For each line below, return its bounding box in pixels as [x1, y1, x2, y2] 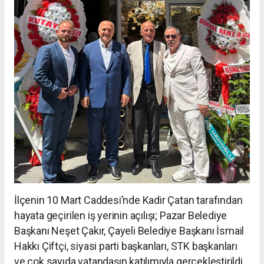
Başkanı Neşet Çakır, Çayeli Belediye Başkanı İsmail [14, 224, 245, 237]
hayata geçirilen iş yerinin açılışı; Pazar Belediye [14, 209, 227, 222]
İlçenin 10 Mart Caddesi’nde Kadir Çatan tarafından [14, 193, 243, 206]
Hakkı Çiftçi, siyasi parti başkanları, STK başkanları [14, 239, 237, 252]
